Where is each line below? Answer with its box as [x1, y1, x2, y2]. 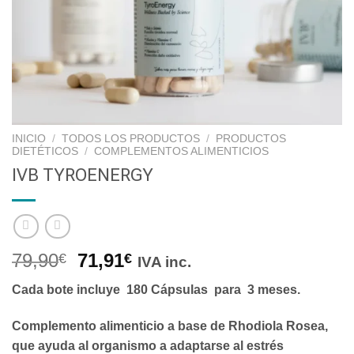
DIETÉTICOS [12, 145, 78, 157]
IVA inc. [137, 254, 192, 271]
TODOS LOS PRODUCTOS [62, 133, 201, 145]
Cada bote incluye [12, 283, 123, 297]
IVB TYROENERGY [12, 164, 153, 185]
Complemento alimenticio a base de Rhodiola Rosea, [12, 319, 328, 333]
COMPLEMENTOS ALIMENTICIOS [94, 145, 269, 157]
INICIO [12, 133, 46, 145]
